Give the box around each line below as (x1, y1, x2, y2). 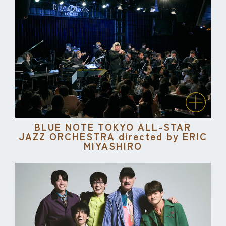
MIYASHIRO (83, 138, 142, 153)
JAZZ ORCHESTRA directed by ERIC (18, 129, 207, 143)
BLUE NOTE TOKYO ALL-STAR (34, 119, 192, 134)
